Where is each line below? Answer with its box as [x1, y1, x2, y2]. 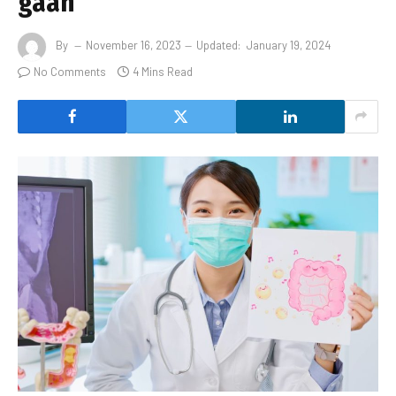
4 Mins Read [133, 64, 193, 79]
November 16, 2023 [86, 37, 181, 52]
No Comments [34, 64, 106, 79]
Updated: [196, 37, 240, 52]
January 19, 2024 [247, 37, 331, 52]
